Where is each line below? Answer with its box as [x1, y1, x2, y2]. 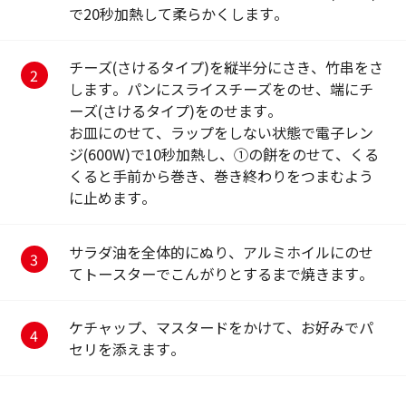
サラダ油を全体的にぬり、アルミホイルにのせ [68, 240, 373, 263]
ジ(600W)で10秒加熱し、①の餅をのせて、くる [68, 143, 379, 166]
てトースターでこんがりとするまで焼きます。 [68, 262, 373, 285]
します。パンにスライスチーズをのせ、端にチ [68, 78, 373, 101]
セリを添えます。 [68, 338, 185, 361]
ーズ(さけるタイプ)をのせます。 [68, 100, 282, 122]
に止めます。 [68, 187, 156, 209]
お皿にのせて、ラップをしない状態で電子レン [68, 121, 373, 144]
